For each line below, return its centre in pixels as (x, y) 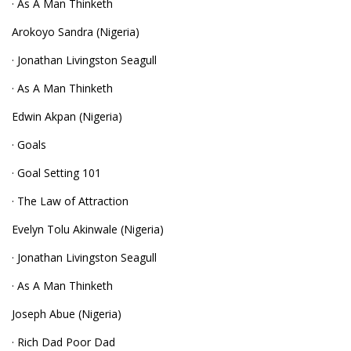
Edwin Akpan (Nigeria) (67, 116)
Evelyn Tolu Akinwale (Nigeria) (88, 229)
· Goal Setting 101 (56, 173)
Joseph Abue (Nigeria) (67, 314)
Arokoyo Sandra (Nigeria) (76, 32)
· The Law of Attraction (70, 201)
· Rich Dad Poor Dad (63, 342)
